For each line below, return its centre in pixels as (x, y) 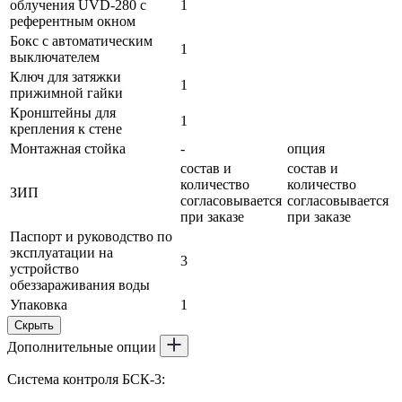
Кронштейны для (63, 112)
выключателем (55, 57)
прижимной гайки (66, 92)
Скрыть (34, 325)
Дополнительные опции (82, 346)
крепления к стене (66, 128)
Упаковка (39, 304)
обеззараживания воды (80, 284)
